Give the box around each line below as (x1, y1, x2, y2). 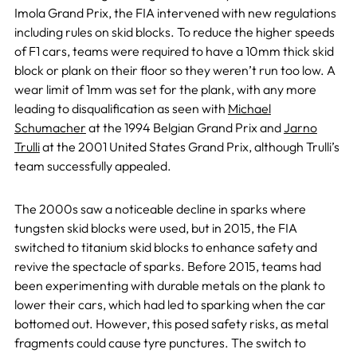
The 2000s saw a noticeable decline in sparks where (14, 201, 306, 218)
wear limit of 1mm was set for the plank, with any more (14, 81, 316, 98)
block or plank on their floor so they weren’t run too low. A (14, 62, 335, 79)
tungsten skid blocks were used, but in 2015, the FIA (14, 220, 297, 237)
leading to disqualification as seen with (14, 100, 228, 117)
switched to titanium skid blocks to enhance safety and (14, 239, 317, 256)
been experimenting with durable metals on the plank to (14, 277, 325, 294)
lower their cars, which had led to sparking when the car (14, 296, 326, 313)
